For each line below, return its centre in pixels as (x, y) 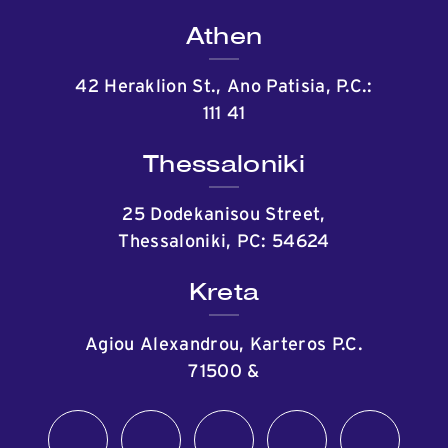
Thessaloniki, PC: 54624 (224, 242)
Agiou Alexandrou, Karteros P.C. (224, 345)
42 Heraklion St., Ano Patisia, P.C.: (224, 87)
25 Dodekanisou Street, (224, 215)
